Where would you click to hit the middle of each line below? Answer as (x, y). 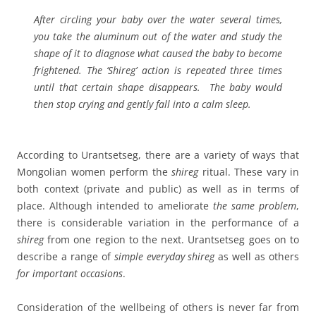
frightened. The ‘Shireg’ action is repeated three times (158, 71)
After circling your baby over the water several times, (158, 20)
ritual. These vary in (249, 172)
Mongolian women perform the (94, 172)
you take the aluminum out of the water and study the (158, 37)
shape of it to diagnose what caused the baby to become (158, 54)
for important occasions (70, 274)
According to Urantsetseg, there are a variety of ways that (158, 155)
